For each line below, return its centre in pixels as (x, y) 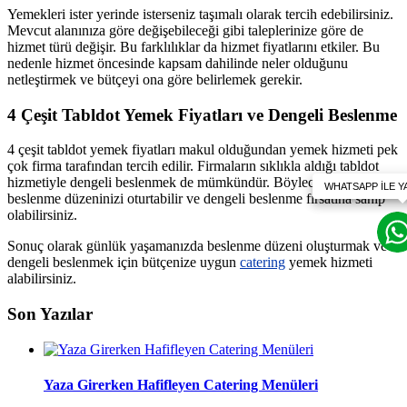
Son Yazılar (50, 313)
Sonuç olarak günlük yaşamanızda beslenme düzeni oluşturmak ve (197, 246)
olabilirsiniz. (42, 215)
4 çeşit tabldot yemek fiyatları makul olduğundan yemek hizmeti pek (203, 150)
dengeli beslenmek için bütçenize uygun (124, 263)
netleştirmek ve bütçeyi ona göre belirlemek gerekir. (155, 79)
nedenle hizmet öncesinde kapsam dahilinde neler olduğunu (178, 63)
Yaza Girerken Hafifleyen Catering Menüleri (181, 384)
